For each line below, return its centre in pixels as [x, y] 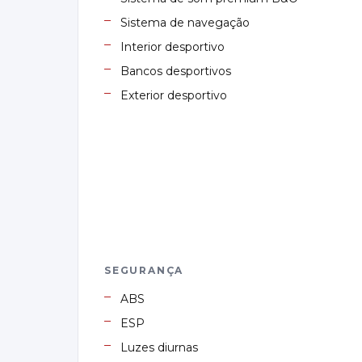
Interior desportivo [173, 47]
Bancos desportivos [176, 72]
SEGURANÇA [144, 271]
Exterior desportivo [174, 96]
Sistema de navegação [185, 23]
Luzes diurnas [159, 348]
